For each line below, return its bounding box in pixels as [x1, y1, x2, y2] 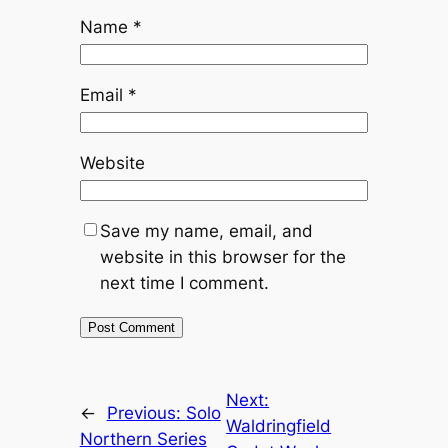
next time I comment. [99, 273, 269, 293]
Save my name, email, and [99, 221, 313, 241]
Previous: [106, 402, 186, 423]
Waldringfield [226, 415, 332, 436]
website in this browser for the [99, 247, 346, 267]
